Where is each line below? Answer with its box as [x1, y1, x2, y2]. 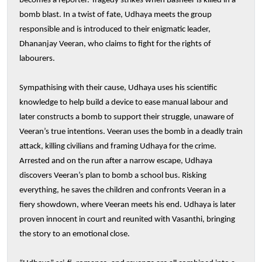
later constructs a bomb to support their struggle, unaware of [19, 113, 234, 122]
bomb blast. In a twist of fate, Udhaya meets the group [19, 11, 212, 20]
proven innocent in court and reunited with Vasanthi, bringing [19, 215, 235, 225]
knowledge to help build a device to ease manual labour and [19, 98, 228, 108]
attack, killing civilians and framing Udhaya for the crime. [19, 142, 216, 151]
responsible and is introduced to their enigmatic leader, [19, 25, 211, 35]
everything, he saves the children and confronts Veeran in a [19, 186, 226, 195]
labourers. [19, 54, 55, 64]
